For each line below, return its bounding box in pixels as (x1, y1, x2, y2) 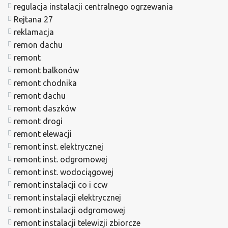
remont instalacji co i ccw (14, 180, 107, 189)
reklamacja (14, 27, 54, 37)
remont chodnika (14, 78, 77, 88)
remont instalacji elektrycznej (14, 192, 121, 202)
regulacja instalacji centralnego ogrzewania (14, 2, 173, 11)
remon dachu (14, 40, 63, 49)
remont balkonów (14, 65, 79, 75)
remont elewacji (14, 129, 72, 138)
